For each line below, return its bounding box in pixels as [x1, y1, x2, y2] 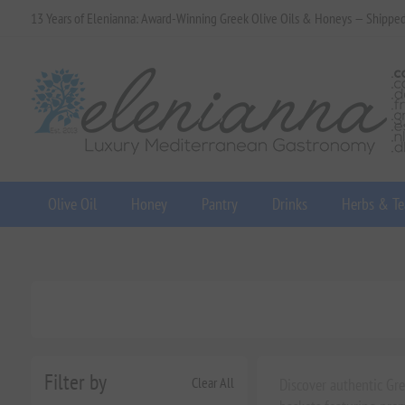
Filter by [43, 368, 107, 396]
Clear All [191, 372, 234, 391]
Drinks [271, 193, 307, 214]
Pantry [201, 193, 238, 214]
